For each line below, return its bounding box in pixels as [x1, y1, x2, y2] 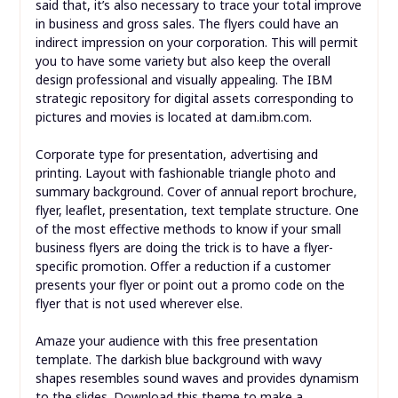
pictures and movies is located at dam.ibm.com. [35, 108, 312, 126]
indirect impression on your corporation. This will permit [35, 34, 358, 52]
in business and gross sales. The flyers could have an [35, 15, 338, 33]
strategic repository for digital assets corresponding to [35, 90, 354, 107]
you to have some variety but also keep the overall [35, 52, 330, 70]
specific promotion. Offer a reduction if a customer [35, 258, 330, 275]
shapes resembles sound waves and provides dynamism [35, 370, 359, 387]
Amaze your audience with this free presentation [35, 332, 318, 350]
